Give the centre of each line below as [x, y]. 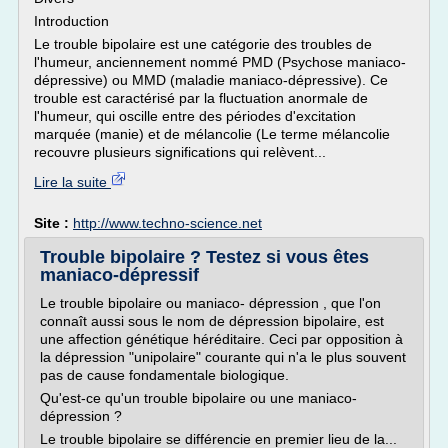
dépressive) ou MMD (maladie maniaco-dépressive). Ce [211, 80]
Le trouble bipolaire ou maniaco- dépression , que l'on [210, 303]
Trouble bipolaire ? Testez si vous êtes [204, 257]
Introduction [71, 21]
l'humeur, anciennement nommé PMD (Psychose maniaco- [220, 62]
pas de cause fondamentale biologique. [164, 375]
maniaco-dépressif [119, 275]
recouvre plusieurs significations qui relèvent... [180, 152]
